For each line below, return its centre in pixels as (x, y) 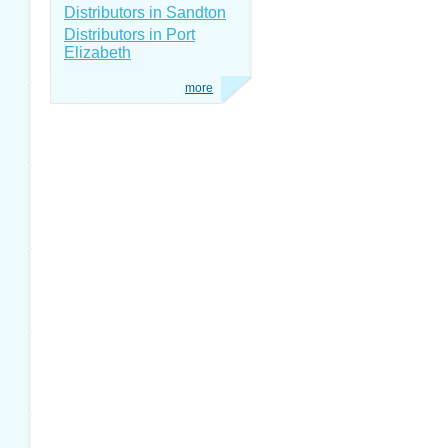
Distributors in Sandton (145, 12)
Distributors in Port (129, 34)
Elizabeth (97, 52)
